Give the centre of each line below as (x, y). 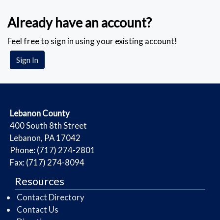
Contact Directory (51, 197)
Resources (40, 181)
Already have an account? (80, 23)
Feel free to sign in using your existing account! (92, 41)
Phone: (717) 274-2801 (53, 150)
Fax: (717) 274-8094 (47, 162)
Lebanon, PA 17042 (45, 138)
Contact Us (38, 209)
